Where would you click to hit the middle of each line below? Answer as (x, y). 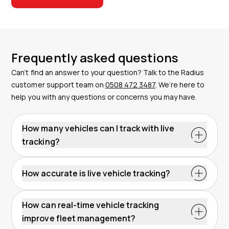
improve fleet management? (79, 218)
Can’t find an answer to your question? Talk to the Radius (108, 72)
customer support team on (58, 85)
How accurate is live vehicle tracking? (96, 173)
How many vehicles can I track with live (98, 128)
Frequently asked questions (95, 58)
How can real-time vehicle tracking (90, 205)
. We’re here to (180, 85)
